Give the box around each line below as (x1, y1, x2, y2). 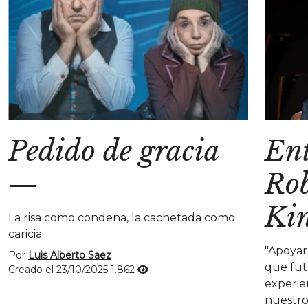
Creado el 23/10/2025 (8, 263, 111, 276)
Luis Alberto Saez (28, 248, 111, 261)
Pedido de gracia (8, 133, 219, 168)
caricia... (8, 227, 48, 241)
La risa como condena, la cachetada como (8, 210, 235, 224)
